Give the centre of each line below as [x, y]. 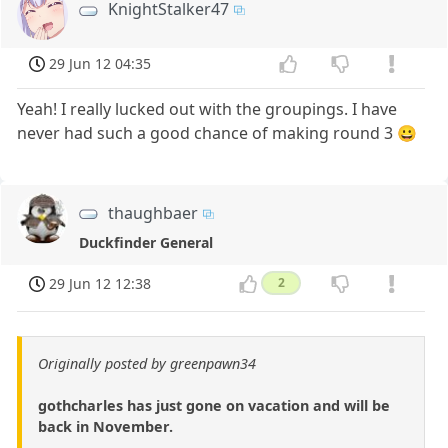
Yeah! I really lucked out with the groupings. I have [207, 108]
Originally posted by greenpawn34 [147, 364]
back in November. [105, 427]
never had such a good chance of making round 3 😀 [217, 132]
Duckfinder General [145, 242]
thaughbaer [153, 212]
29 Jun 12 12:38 [100, 284]
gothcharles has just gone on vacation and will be [214, 406]
